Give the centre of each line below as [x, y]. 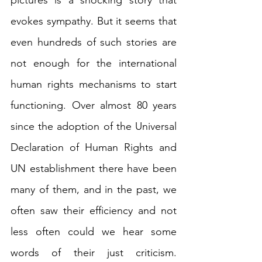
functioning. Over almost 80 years [94, 106]
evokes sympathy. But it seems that [94, 21]
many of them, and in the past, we [94, 190]
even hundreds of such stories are [94, 42]
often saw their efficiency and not [94, 211]
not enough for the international [94, 63]
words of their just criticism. [94, 253]
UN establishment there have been [94, 169]
